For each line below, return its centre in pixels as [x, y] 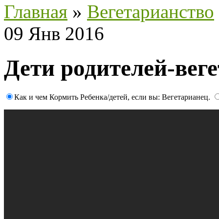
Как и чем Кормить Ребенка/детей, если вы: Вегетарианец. [113, 97]
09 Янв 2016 [54, 33]
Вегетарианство [151, 11]
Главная [36, 11]
